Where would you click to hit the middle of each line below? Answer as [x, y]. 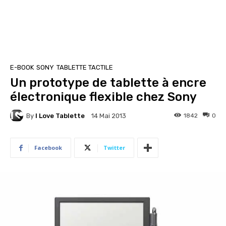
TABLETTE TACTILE [85, 67]
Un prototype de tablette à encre [108, 83]
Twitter [114, 148]
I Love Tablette [60, 116]
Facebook [48, 148]
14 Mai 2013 [109, 116]
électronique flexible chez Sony [103, 97]
